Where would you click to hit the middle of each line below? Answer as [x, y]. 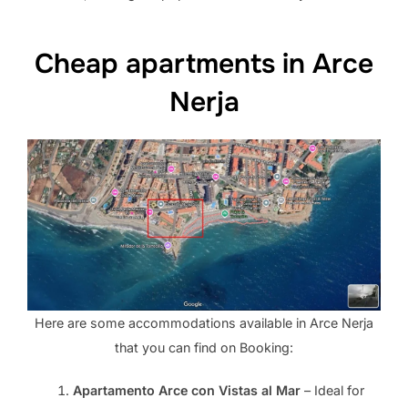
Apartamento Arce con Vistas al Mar [186, 390]
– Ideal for [332, 390]
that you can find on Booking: [204, 347]
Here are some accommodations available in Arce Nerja [204, 322]
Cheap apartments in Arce [204, 64]
